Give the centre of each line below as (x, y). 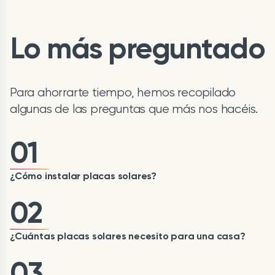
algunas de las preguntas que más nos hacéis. (134, 109)
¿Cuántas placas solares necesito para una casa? (128, 236)
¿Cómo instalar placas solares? (83, 176)
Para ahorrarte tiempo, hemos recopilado (123, 92)
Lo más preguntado (137, 48)
